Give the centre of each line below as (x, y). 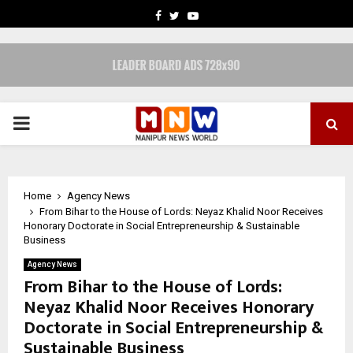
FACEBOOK (188, 15)
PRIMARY (52, 123)
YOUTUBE (222, 15)
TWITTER (202, 15)
